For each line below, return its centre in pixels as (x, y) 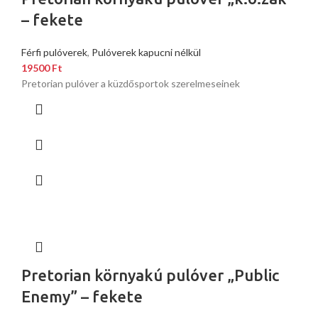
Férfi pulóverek (54, 53)
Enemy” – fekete (82, 297)
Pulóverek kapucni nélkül (146, 53)
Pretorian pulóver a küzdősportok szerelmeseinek (131, 84)
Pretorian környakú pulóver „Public (150, 275)
